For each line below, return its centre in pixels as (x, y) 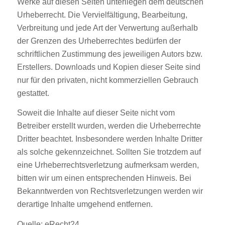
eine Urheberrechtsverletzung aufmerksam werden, (108, 165)
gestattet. (33, 93)
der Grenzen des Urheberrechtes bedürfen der (99, 41)
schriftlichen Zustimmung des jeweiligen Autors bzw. (109, 54)
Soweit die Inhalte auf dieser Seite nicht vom (96, 113)
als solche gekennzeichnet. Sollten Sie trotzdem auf (109, 152)
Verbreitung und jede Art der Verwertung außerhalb (107, 28)
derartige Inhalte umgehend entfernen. (85, 204)
